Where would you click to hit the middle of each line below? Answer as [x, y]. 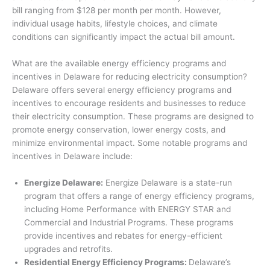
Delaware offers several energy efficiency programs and [122, 90]
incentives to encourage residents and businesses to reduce [129, 103]
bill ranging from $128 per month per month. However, [117, 11]
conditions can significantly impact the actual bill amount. [124, 37]
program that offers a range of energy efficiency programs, [139, 196]
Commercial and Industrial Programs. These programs [129, 223]
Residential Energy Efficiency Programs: [106, 262]
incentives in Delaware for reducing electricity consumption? [130, 77]
